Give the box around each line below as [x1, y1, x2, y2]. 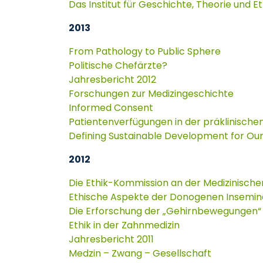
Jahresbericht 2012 [69, 73, 156, 86]
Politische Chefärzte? [69, 59, 167, 72]
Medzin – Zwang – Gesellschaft [69, 247, 211, 260]
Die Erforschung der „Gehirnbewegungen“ [69, 204, 261, 218]
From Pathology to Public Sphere [69, 45, 221, 58]
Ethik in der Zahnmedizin [69, 218, 180, 232]
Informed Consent [69, 101, 153, 114]
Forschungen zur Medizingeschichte [69, 87, 234, 100]
